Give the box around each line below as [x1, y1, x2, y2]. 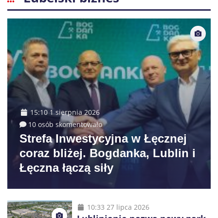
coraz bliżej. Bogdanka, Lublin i [19, 146, 196, 160]
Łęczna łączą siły [19, 161, 113, 174]
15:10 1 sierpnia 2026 [30, 108, 100, 117]
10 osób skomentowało [28, 120, 102, 129]
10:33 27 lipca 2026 [87, 202, 149, 212]
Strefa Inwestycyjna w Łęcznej [19, 132, 187, 145]
